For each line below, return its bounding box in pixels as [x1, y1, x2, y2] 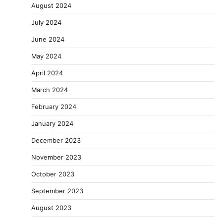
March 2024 [31, 86, 68, 94]
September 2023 [31, 187, 83, 195]
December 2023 [31, 136, 81, 145]
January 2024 [31, 119, 73, 128]
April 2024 [31, 69, 63, 77]
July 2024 [31, 18, 61, 27]
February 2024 [31, 103, 76, 111]
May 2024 [31, 52, 61, 60]
